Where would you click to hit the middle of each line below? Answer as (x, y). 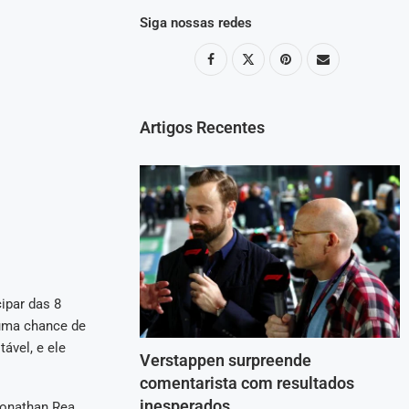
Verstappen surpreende (226, 361)
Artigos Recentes (203, 127)
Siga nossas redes (196, 22)
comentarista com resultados (247, 383)
